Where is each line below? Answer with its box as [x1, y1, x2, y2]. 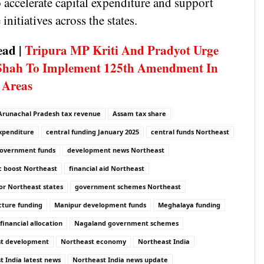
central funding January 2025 [46, 127, 139, 136]
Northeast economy [61, 236, 126, 246]
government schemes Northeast [75, 181, 181, 191]
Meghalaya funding [158, 200, 220, 209]
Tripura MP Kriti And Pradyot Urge [25, 41, 219, 59]
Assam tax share [113, 108, 166, 118]
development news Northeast [67, 145, 164, 154]
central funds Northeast [151, 127, 229, 136]
